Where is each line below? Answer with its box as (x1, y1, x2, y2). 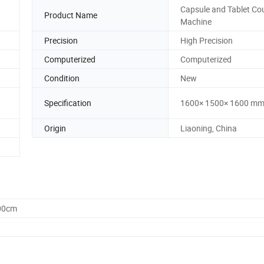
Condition (44, 72, 80, 84)
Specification (44, 97, 91, 109)
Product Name (44, 9, 97, 21)
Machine (180, 15, 212, 27)
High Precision (180, 34, 233, 46)
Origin (44, 122, 66, 134)
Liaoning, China (180, 122, 237, 134)
